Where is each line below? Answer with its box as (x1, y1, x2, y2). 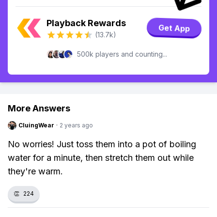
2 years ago (60, 122, 93, 129)
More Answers (8, 103, 70, 113)
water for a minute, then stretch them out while (8, 153, 194, 163)
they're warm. (8, 166, 63, 176)
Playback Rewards (46, 18, 126, 28)
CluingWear (18, 122, 54, 129)
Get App (158, 23, 190, 33)
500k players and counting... (77, 50, 167, 58)
